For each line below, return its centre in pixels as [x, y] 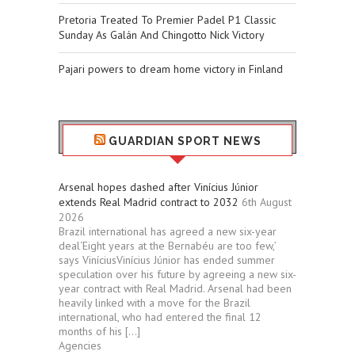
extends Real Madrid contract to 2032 [149, 202]
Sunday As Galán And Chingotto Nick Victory [162, 35]
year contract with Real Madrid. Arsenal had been [175, 289]
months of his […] [99, 332]
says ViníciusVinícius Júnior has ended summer [167, 260]
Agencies [80, 346]
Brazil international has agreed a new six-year [168, 232]
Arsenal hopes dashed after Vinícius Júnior [158, 187]
